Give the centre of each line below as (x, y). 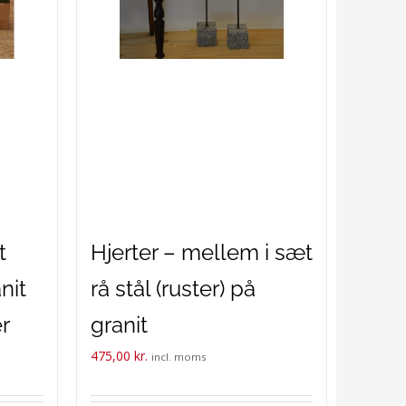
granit (119, 325)
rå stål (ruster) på (173, 289)
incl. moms (179, 357)
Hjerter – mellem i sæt (201, 252)
